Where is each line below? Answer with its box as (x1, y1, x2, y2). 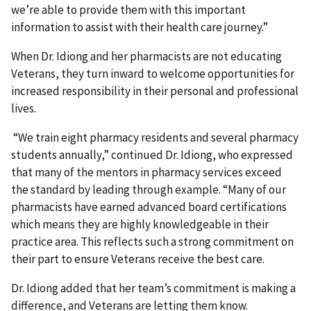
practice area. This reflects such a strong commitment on (11, 233, 294, 249)
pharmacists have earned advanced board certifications (11, 199, 287, 215)
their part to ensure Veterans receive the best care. (11, 251, 264, 267)
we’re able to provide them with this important (11, 1, 246, 17)
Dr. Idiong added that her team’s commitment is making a (11, 280, 296, 296)
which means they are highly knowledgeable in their (11, 216, 269, 232)
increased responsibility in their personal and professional (11, 83, 299, 99)
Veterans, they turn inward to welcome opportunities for (11, 65, 294, 81)
